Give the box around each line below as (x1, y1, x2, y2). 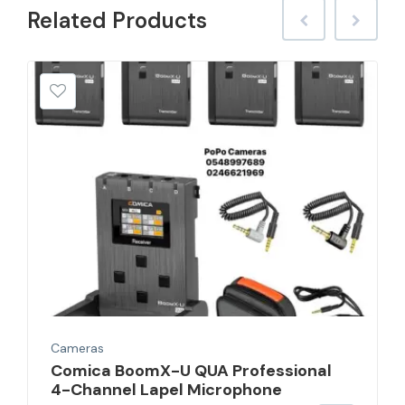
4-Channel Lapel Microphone (51, 378, 282, 400)
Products (112, 5, 207, 34)
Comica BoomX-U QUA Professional (51, 359, 332, 381)
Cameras (51, 339, 104, 356)
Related (27, 5, 112, 34)
